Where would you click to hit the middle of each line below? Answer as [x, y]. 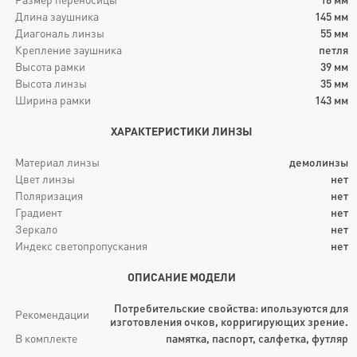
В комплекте [47, 338]
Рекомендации [53, 314]
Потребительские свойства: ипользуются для [231, 308]
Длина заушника [57, 16]
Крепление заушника [69, 49]
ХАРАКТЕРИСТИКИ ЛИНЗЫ [182, 131]
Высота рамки [51, 66]
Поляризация [49, 195]
